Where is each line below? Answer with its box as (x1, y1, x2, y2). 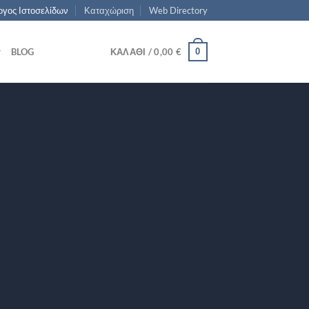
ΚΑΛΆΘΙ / (110, 46, 154, 57)
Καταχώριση (83, 5, 134, 16)
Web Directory (149, 5, 208, 16)
